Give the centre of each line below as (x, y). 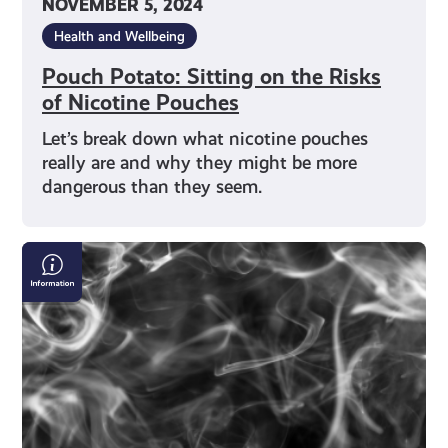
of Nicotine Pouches (141, 102)
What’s (54, 354)
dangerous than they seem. (152, 186)
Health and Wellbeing (120, 35)
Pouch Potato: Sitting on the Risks (212, 76)
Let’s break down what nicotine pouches (205, 138)
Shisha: (55, 329)
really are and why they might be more (200, 162)
